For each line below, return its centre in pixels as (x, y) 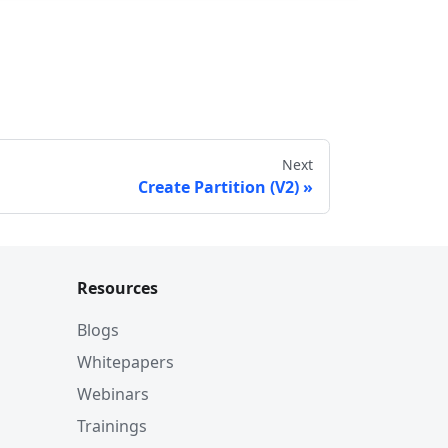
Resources (117, 288)
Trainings (112, 426)
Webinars (113, 394)
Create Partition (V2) (218, 186)
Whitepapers (125, 362)
